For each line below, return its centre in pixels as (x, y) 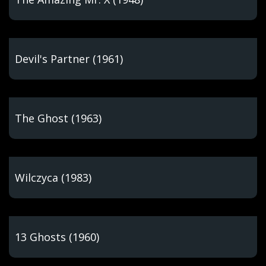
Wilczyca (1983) (53, 178)
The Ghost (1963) (58, 118)
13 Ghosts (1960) (57, 237)
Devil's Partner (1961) (69, 59)
